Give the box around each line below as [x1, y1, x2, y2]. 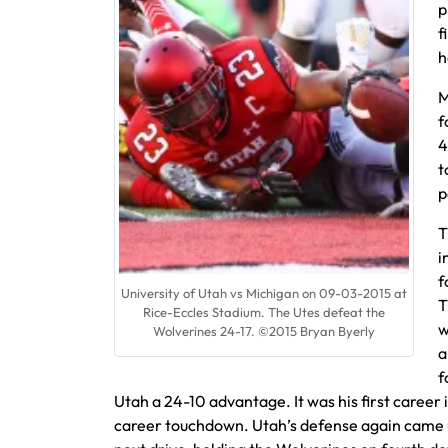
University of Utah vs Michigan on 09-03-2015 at [121, 285, 407, 302]
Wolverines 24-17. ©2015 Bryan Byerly [153, 323, 375, 340]
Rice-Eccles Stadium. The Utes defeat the [143, 304, 385, 321]
